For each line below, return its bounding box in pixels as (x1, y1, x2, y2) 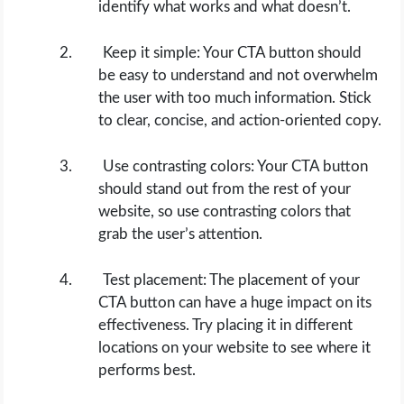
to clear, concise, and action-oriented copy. (98, 113, 382, 128)
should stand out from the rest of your (98, 181, 352, 197)
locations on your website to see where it (98, 340, 372, 355)
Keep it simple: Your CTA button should (103, 45, 363, 60)
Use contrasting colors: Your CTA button (103, 159, 369, 174)
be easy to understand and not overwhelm (98, 68, 379, 83)
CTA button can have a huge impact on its (98, 295, 372, 310)
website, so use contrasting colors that (98, 204, 352, 219)
